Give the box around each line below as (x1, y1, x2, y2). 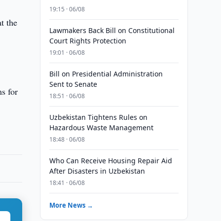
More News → (49, 201, 93, 210)
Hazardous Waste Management (49, 123, 153, 132)
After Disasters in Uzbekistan (49, 166, 145, 176)
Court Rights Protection (49, 36, 126, 45)
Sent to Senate (49, 79, 97, 89)
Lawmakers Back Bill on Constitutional (49, 26, 175, 35)
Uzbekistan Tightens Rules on (49, 112, 147, 122)
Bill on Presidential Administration (49, 69, 163, 78)
